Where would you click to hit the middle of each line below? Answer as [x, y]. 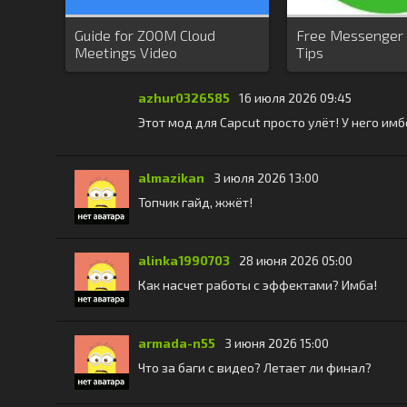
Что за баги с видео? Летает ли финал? [255, 367]
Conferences [116, 69]
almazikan [171, 178]
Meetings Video [126, 52]
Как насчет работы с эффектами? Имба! [258, 285]
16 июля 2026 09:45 [295, 98]
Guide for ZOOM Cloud [145, 35]
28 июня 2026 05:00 [296, 260]
